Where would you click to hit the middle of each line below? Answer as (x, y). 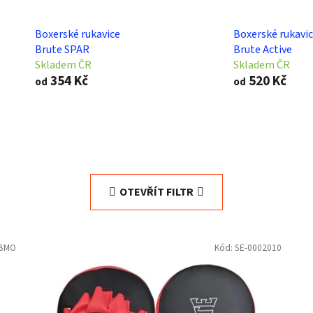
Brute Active (263, 49)
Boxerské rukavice (77, 34)
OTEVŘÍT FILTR (156, 192)
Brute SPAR (62, 49)
